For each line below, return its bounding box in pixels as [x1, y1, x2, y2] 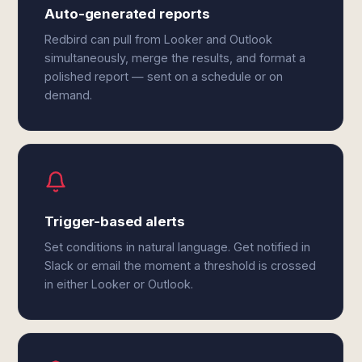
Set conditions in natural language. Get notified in [44, 240, 311, 254]
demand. [44, 88, 93, 102]
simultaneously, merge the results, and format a [44, 51, 306, 65]
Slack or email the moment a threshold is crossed [44, 259, 317, 272]
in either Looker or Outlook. [44, 277, 194, 291]
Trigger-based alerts [44, 213, 186, 229]
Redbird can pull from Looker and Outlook [44, 32, 273, 46]
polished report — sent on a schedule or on [44, 69, 284, 83]
